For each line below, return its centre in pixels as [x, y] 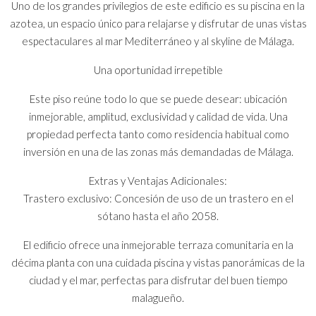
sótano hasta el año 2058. [158, 215]
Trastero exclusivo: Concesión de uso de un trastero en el [158, 198]
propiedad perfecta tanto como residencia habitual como [158, 134]
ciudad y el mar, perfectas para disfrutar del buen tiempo [158, 280]
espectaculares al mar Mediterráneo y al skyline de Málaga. [158, 41]
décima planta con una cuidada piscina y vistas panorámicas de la [158, 262]
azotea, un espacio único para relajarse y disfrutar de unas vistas [158, 23]
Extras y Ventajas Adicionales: [158, 180]
